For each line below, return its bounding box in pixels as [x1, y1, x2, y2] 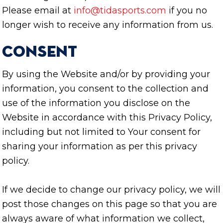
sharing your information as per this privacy [2, 141, 197, 152]
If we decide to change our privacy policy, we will [2, 184, 221, 196]
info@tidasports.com [74, 5, 166, 16]
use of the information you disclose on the [2, 98, 190, 109]
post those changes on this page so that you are [2, 199, 217, 210]
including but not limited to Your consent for [2, 126, 201, 138]
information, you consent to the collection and [2, 83, 209, 95]
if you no [166, 5, 207, 16]
